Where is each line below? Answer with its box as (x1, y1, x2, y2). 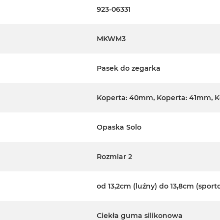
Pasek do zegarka (97, 64, 161, 73)
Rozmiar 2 (97, 152, 132, 162)
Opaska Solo (97, 123, 141, 132)
